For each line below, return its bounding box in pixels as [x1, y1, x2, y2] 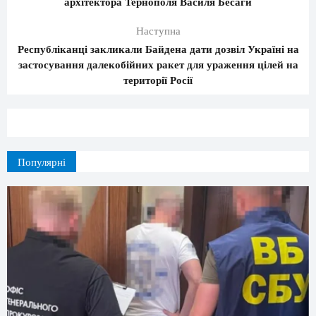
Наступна [135, 23, 181, 38]
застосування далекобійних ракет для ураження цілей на [18, 56, 298, 73]
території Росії [123, 72, 193, 88]
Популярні [18, 154, 66, 169]
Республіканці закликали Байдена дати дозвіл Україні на [17, 41, 299, 57]
